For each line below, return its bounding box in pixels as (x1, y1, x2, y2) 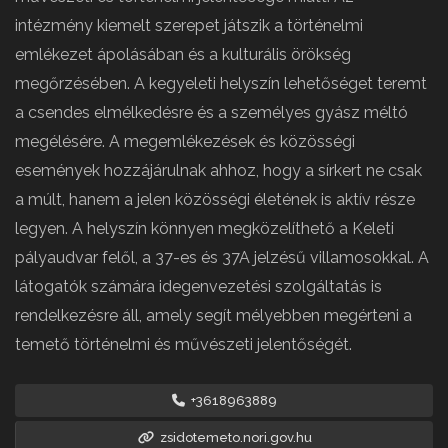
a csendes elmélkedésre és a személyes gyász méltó (15, 103, 408, 123)
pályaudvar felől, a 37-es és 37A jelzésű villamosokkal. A (15, 248, 429, 268)
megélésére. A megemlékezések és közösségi (15, 132, 355, 152)
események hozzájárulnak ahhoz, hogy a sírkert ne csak (15, 161, 422, 181)
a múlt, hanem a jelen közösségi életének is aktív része (15, 190, 415, 210)
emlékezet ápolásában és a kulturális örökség (15, 45, 351, 65)
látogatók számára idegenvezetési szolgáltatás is (15, 277, 382, 297)
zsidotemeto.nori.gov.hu (156, 430, 312, 446)
